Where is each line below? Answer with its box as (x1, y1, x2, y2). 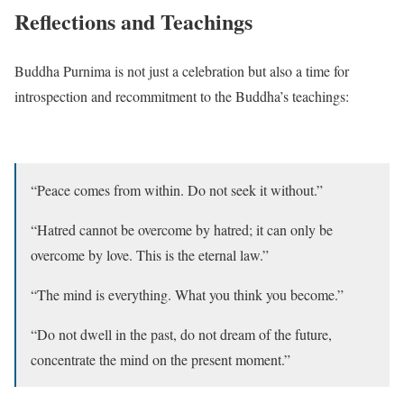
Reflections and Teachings (14, 5, 252, 37)
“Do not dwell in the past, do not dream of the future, (31, 324, 332, 344)
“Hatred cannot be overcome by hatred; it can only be (31, 219, 333, 239)
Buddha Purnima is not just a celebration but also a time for (14, 60, 349, 80)
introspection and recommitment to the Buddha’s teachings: (14, 86, 349, 106)
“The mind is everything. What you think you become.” (31, 284, 344, 304)
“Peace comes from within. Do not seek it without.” (31, 179, 323, 199)
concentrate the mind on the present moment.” (31, 349, 290, 369)
